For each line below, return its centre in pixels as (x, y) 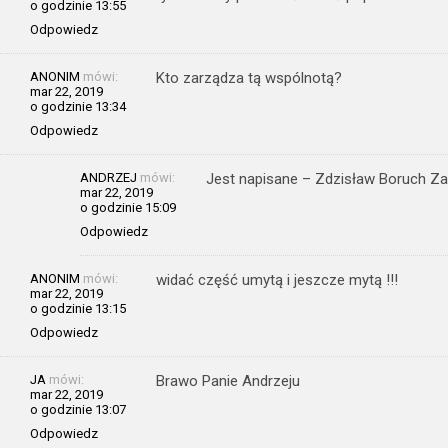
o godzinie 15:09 (128, 207)
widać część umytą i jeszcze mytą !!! (277, 279)
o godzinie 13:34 (78, 106)
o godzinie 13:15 (78, 308)
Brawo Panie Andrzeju (228, 380)
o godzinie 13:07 (78, 409)
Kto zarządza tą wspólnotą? (249, 77)
